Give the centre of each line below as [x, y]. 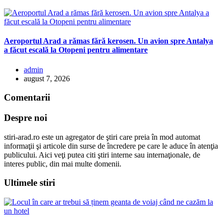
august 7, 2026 [47, 78]
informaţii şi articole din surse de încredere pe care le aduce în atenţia [111, 146]
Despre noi [26, 117]
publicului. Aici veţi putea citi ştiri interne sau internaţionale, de [102, 155]
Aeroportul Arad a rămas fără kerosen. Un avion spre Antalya [109, 41]
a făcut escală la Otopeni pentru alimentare [76, 50]
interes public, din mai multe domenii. [63, 164]
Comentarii [27, 98]
